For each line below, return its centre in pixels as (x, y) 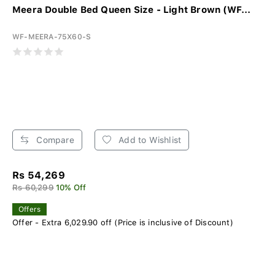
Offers (30, 209)
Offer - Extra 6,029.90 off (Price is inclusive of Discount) (123, 222)
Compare (54, 140)
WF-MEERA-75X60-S (52, 37)
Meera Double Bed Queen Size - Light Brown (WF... (132, 10)
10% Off (71, 187)
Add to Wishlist (149, 140)
